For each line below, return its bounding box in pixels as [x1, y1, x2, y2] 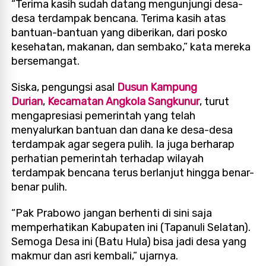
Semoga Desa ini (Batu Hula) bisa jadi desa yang [11, 235, 247, 248]
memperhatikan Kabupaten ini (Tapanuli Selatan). [11, 220, 251, 234]
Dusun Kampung [117, 80, 198, 94]
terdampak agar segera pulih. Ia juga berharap [11, 137, 235, 151]
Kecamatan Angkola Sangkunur [47, 94, 200, 108]
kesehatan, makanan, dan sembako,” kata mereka [11, 40, 251, 53]
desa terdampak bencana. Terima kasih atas [11, 11, 226, 25]
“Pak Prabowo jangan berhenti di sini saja [11, 206, 213, 220]
